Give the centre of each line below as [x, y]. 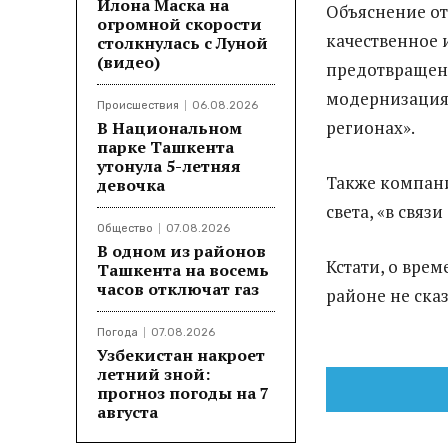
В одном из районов [181, 250]
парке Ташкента [165, 146]
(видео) [128, 61]
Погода [117, 332]
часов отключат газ [178, 288]
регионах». [370, 127]
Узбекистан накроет [181, 354]
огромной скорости [179, 23]
